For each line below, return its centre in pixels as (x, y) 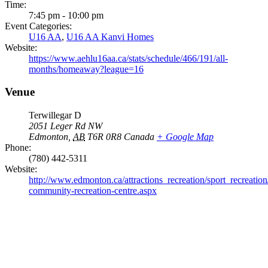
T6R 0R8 (104, 137)
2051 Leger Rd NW (66, 126)
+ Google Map (185, 137)
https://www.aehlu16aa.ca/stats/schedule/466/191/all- (128, 58)
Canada (139, 137)
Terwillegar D (55, 115)
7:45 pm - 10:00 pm (66, 15)
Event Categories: (38, 26)
